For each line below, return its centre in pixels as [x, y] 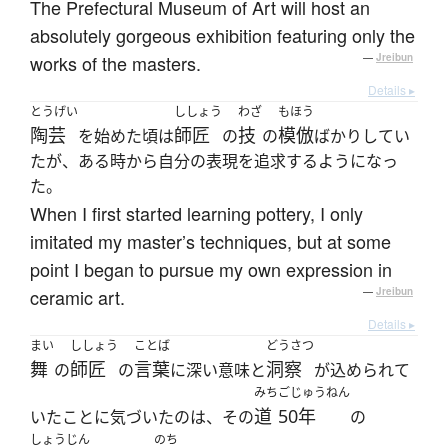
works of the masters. [115, 63]
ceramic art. [77, 297]
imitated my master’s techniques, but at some [210, 241]
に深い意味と [218, 370]
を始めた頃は [126, 136]
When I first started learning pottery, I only [196, 213]
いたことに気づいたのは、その [142, 417]
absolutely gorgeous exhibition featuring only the [222, 35]
